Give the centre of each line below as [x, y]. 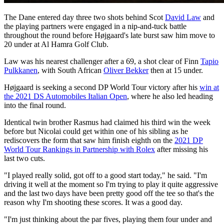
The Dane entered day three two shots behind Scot [84, 17]
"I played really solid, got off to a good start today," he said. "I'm [105, 175]
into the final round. [35, 105]
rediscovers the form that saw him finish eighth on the [89, 140]
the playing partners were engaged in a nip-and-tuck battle [95, 26]
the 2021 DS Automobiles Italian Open [65, 96]
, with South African [70, 70]
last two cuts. [24, 158]
